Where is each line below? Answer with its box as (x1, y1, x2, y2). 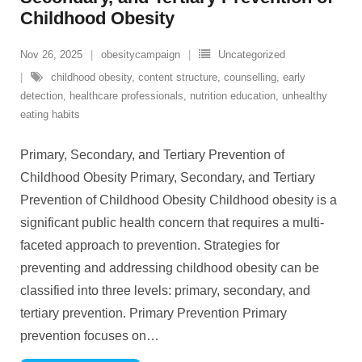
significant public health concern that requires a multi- (20, 216, 324, 229)
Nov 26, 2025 (20, 48, 82, 61)
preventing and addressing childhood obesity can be (20, 261, 319, 275)
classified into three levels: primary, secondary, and (20, 284, 310, 297)
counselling (224, 71, 276, 83)
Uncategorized (218, 48, 285, 61)
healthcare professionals (69, 90, 183, 102)
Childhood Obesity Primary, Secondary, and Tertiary (20, 170, 315, 184)
